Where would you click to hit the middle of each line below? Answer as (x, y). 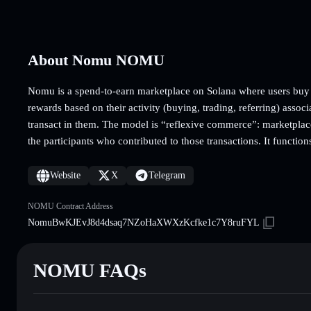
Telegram (167, 175)
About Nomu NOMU (96, 60)
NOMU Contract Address (70, 206)
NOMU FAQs (90, 270)
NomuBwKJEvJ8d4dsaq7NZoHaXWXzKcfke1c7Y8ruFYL (144, 222)
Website (65, 175)
